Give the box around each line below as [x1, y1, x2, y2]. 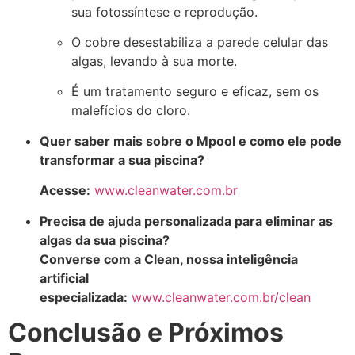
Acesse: [40, 182, 90, 199]
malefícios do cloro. [71, 102, 190, 119]
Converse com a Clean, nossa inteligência [40, 250, 298, 267]
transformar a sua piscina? [40, 151, 204, 168]
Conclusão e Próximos [8, 316, 284, 348]
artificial [40, 269, 89, 286]
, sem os [269, 83, 319, 100]
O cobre [71, 33, 124, 50]
